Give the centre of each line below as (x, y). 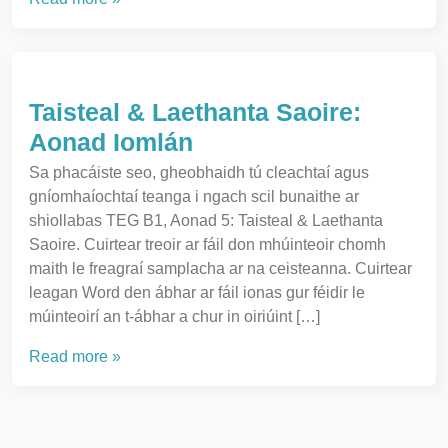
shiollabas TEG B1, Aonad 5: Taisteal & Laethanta (206, 220)
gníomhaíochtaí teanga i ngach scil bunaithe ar (194, 196)
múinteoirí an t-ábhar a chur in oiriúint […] (174, 316)
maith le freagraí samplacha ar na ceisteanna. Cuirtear (220, 268)
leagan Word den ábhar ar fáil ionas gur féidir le (197, 292)
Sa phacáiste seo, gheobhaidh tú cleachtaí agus (199, 172)
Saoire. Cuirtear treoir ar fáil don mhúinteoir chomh (207, 244)
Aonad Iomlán (111, 142)
